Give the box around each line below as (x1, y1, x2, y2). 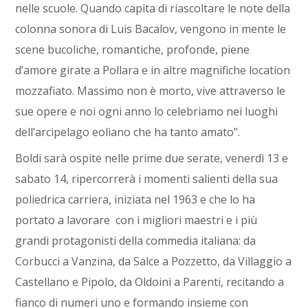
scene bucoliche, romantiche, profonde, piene (15, 42, 250, 58)
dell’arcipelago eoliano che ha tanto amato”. (15, 124, 243, 140)
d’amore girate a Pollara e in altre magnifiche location (15, 63, 291, 78)
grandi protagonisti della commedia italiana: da (15, 233, 256, 249)
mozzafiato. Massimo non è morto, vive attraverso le (15, 83, 286, 99)
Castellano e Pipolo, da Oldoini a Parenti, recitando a (15, 274, 285, 290)
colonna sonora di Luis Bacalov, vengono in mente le (15, 21, 287, 37)
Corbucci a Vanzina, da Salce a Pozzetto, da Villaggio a (15, 254, 292, 269)
